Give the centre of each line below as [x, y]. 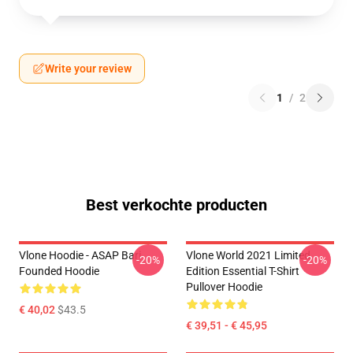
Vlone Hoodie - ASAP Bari [80, 255]
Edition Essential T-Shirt [243, 271]
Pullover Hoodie [224, 287]
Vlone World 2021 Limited [248, 255]
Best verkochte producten [176, 205]
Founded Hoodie [59, 271]
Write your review [88, 69]
